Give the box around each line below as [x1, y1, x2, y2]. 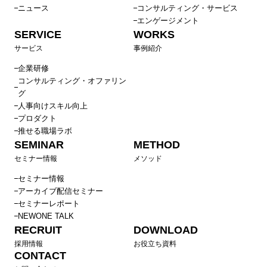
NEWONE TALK [18, 212, 74, 221]
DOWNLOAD [133, 224, 198, 237]
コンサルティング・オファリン [17, 76, 126, 86]
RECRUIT [14, 224, 62, 237]
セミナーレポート [18, 199, 80, 209]
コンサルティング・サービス [137, 4, 238, 13]
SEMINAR [14, 139, 64, 151]
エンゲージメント [137, 16, 199, 26]
